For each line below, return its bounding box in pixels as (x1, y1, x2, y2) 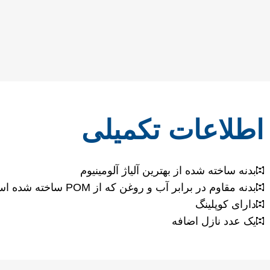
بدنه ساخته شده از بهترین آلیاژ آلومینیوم (80, 164, 256, 177)
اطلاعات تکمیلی (81, 114, 264, 145)
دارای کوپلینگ (195, 198, 256, 210)
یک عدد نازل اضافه (172, 215, 256, 227)
